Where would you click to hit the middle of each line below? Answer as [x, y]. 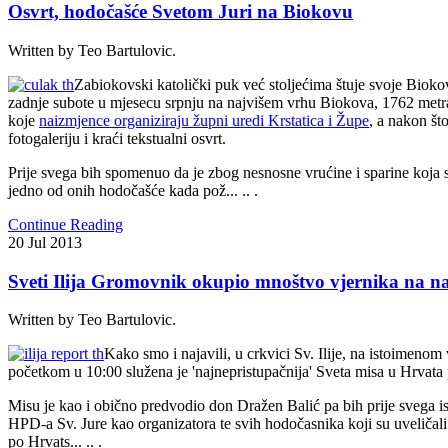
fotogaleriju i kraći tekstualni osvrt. [117, 138]
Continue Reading [65, 224]
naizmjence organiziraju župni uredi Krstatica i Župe [204, 120]
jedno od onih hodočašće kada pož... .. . [133, 190]
